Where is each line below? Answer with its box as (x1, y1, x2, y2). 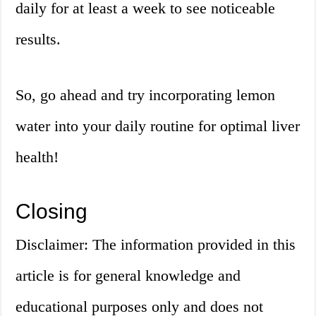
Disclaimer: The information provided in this (16, 236, 296, 254)
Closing (16, 200, 88, 224)
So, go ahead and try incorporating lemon (16, 86, 276, 104)
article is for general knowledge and (16, 267, 241, 285)
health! (16, 148, 59, 166)
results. (16, 30, 61, 49)
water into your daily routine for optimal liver (16, 117, 300, 135)
